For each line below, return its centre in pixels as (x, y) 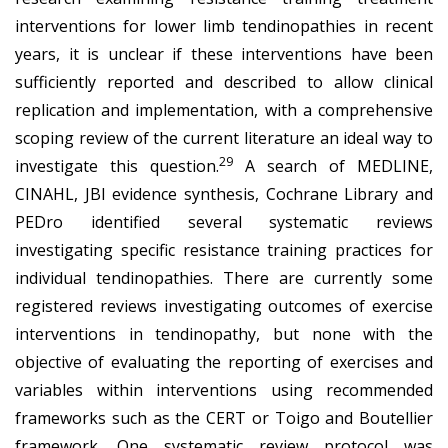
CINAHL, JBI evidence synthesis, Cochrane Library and (224, 193)
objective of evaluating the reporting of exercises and (224, 361)
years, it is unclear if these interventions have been (224, 53)
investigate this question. (117, 165)
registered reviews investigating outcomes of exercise (224, 305)
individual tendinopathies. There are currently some (224, 277)
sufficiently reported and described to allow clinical (224, 81)
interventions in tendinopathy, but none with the (224, 333)
